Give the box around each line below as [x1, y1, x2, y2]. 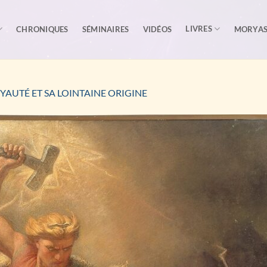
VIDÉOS [142, 24, 172, 34]
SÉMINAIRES [82, 24, 129, 34]
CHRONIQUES [16, 24, 69, 34]
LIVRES [185, 24, 212, 33]
